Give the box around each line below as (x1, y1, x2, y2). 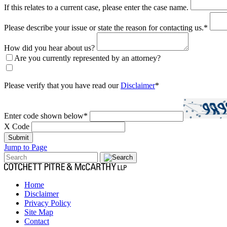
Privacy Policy (24, 198, 71, 207)
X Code (4, 122, 29, 131)
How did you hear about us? (4, 43, 95, 52)
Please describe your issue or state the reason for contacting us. (4, 23, 204, 32)
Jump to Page (4, 142, 47, 152)
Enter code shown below (4, 111, 84, 120)
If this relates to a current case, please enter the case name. (4, 3, 188, 12)
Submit (8, 133, 29, 141)
